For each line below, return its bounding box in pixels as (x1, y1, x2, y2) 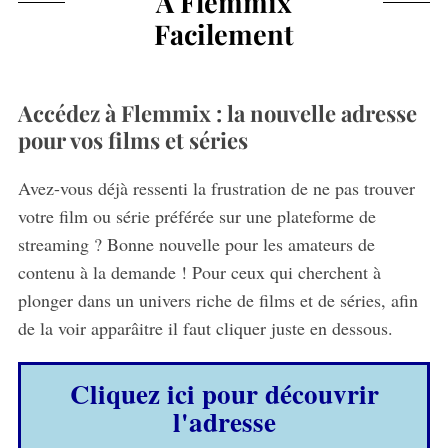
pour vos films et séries (17, 124, 248, 155)
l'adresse (172, 401, 276, 441)
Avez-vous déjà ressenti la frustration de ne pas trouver (17, 175, 415, 200)
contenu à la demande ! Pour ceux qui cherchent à (17, 259, 381, 284)
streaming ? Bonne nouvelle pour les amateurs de (17, 231, 375, 256)
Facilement (154, 15, 294, 52)
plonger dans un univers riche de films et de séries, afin (17, 287, 418, 312)
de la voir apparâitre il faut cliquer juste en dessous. (17, 315, 393, 340)
